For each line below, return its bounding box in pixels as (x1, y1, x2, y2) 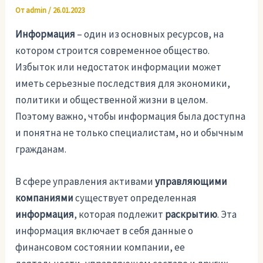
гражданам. (15, 143, 67, 156)
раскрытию (165, 208, 218, 221)
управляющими (155, 175, 228, 188)
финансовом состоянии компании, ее (15, 241, 186, 254)
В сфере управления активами (15, 175, 156, 188)
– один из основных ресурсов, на (75, 28, 224, 41)
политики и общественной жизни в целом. (15, 93, 208, 107)
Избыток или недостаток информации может (15, 60, 222, 74)
